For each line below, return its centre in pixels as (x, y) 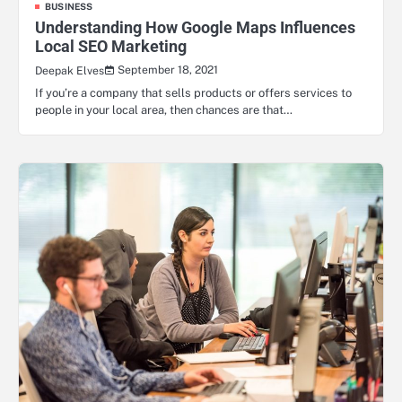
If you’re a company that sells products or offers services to (193, 93)
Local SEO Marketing (111, 46)
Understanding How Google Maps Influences (195, 27)
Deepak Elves (70, 70)
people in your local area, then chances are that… (164, 110)
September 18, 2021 (168, 70)
